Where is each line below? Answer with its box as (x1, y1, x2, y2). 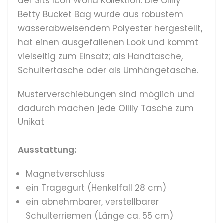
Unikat (18, 115, 44, 128)
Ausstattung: (18, 143, 76, 156)
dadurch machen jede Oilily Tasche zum (18, 102, 194, 114)
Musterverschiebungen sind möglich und (18, 88, 194, 100)
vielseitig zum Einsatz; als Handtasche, (18, 50, 183, 62)
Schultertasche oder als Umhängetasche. (18, 64, 201, 76)
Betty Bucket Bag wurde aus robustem (18, 8, 183, 20)
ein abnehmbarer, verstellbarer (26, 195, 159, 208)
